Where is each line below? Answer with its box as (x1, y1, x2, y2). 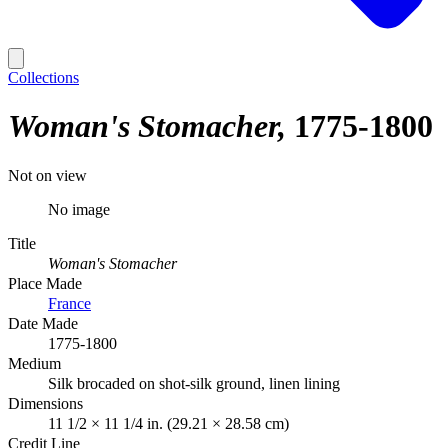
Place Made (8, 274, 82, 292)
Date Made (8, 314, 78, 332)
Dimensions (8, 394, 83, 412)
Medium (8, 354, 61, 372)
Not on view (8, 166, 87, 184)
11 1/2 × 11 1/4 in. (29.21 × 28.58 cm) (48, 414, 289, 432)
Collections (8, 69, 79, 86)
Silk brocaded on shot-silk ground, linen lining (48, 374, 340, 392)
